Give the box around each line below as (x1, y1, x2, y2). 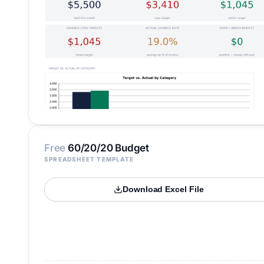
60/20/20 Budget (65, 142, 149, 154)
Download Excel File (122, 185, 204, 194)
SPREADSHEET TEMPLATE (44, 156, 134, 163)
